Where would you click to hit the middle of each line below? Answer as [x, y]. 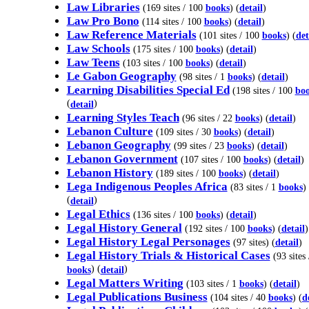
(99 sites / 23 [200, 146]
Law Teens [93, 62]
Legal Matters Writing [125, 283]
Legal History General [124, 228]
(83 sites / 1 [254, 187]
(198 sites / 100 [263, 90]
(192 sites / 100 [216, 228]
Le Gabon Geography [121, 76]
